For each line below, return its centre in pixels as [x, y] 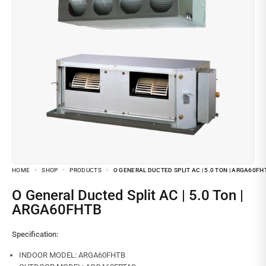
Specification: [35, 234]
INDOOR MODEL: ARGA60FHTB [72, 255]
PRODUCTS [85, 170]
